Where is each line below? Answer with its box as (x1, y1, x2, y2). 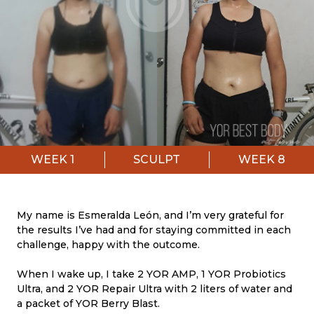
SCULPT (133, 152, 181, 166)
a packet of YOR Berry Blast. (17, 296, 160, 310)
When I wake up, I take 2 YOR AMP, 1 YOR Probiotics (17, 267, 286, 280)
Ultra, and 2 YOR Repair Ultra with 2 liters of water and (17, 282, 292, 295)
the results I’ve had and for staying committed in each (17, 223, 291, 236)
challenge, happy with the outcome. (17, 238, 200, 251)
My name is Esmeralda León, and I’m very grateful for (17, 208, 284, 221)
